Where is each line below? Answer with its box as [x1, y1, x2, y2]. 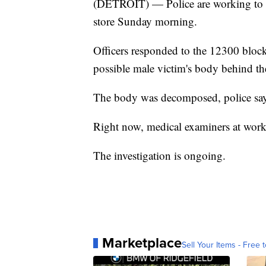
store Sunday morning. [93, 14, 197, 29]
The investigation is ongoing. [93, 148, 226, 163]
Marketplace [102, 232, 182, 254]
